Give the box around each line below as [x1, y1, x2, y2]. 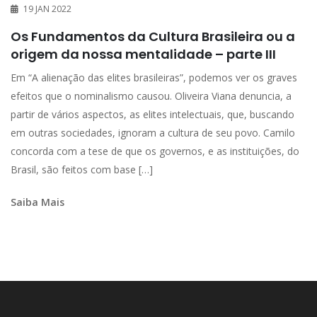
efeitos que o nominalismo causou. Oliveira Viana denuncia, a [11, 89, 292, 103]
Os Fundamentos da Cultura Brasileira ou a [11, 28, 295, 46]
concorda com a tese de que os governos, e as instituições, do [11, 144, 299, 158]
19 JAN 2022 [23, 3, 71, 16]
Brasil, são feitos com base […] [11, 163, 153, 177]
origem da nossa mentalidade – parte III [11, 45, 276, 64]
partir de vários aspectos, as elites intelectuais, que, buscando [11, 108, 294, 122]
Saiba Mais [11, 195, 64, 209]
